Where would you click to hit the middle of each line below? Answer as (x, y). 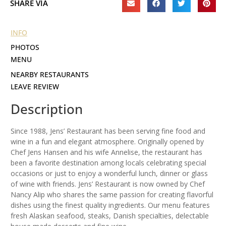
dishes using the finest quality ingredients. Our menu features (110, 205)
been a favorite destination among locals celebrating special (108, 163)
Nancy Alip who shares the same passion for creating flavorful (112, 195)
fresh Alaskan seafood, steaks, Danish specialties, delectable (110, 216)
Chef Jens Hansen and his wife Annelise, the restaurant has (106, 152)
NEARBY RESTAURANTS (50, 75)
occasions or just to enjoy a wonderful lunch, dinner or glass (109, 174)
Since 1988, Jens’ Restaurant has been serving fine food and (108, 131)
